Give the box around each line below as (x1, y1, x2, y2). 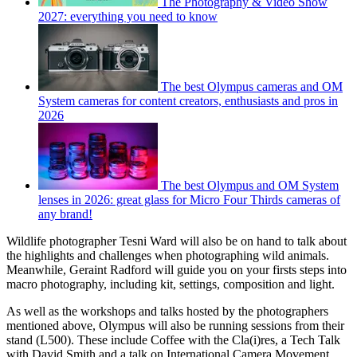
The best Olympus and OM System (161, 178, 339, 193)
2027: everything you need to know (38, 10, 218, 24)
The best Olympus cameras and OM (161, 80, 343, 94)
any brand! (38, 207, 92, 222)
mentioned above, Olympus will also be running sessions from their (6, 319, 344, 333)
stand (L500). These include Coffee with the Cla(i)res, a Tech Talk (6, 333, 340, 347)
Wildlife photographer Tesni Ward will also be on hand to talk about (6, 234, 347, 249)
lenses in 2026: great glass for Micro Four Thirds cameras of (38, 193, 340, 207)
